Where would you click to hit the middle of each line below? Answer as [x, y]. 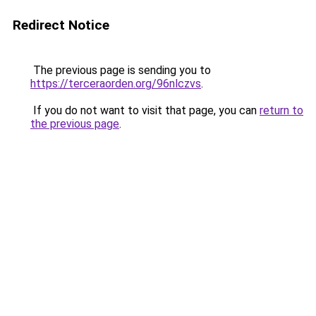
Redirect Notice [61, 25]
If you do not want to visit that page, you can [145, 110]
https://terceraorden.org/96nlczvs [116, 84]
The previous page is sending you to [121, 70]
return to [281, 110]
